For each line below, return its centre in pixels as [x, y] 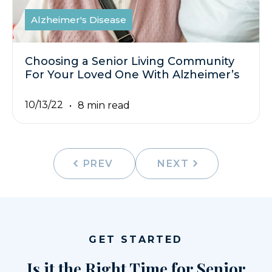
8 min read [104, 105]
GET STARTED [136, 240]
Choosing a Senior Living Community [130, 62]
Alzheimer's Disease [79, 20]
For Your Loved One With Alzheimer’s [132, 75]
